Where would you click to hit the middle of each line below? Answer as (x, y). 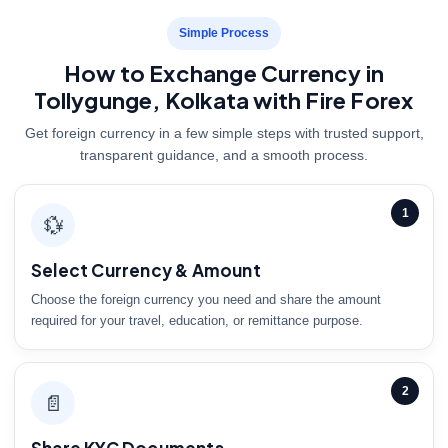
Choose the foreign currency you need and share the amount (206, 300)
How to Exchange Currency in (224, 73)
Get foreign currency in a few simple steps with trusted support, (224, 133)
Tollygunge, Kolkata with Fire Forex (224, 100)
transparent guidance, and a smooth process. (224, 155)
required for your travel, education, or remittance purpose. (197, 321)
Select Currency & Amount (146, 270)
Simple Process (224, 33)
